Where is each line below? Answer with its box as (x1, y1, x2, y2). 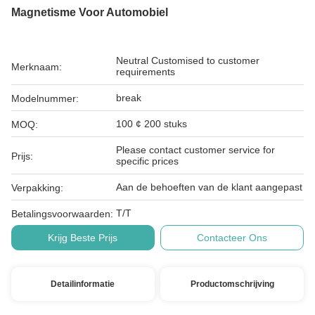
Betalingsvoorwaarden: (11, 208, 113, 219)
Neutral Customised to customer (116, 55, 151, 66)
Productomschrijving (190, 279, 274, 289)
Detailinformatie (51, 279, 115, 289)
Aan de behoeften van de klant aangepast (116, 181, 302, 193)
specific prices (116, 155, 179, 167)
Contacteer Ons (197, 232, 268, 243)
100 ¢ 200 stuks (116, 118, 187, 129)
